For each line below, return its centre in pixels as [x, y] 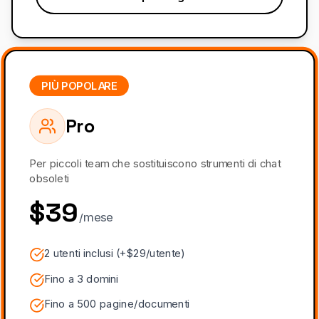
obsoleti [49, 178]
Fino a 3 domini [82, 278]
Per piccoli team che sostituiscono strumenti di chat [155, 163]
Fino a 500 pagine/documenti [117, 304]
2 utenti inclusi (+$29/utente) [115, 253]
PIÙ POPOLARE [79, 85]
